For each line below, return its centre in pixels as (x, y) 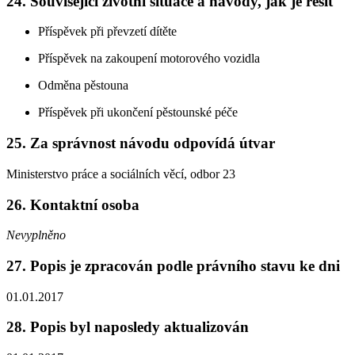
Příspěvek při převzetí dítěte (107, 32)
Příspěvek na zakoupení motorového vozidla (149, 59)
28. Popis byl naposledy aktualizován (128, 327)
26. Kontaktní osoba (73, 204)
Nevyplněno (36, 235)
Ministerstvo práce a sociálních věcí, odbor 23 (121, 174)
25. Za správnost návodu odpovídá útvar (141, 143)
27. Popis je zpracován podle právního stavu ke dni (173, 265)
